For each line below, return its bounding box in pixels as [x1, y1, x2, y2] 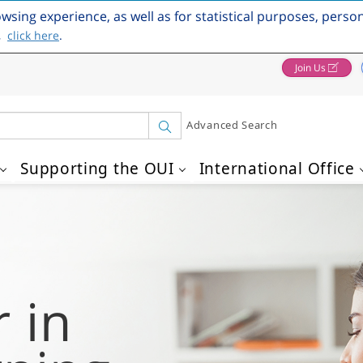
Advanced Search [186, 117, 278, 133]
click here [7, 28, 59, 43]
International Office [199, 158, 355, 179]
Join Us [295, 61, 326, 74]
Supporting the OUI [20, 158, 174, 179]
